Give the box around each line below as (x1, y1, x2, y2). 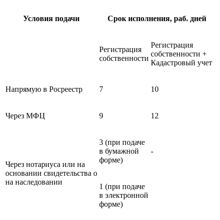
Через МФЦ (5, 111, 45, 120)
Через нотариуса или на (5, 160, 85, 169)
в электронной (99, 191, 148, 200)
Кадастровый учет (151, 58, 212, 67)
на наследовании (5, 178, 62, 187)
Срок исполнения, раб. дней (108, 14, 206, 23)
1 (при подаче (99, 182, 145, 191)
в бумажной (99, 147, 139, 156)
